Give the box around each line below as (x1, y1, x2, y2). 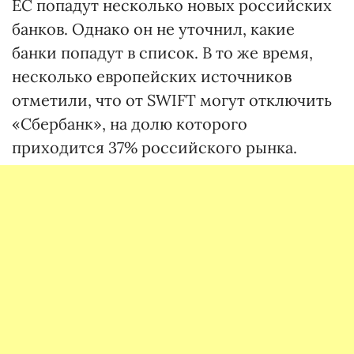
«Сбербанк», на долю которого (12, 113, 247, 134)
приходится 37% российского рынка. (12, 137, 297, 157)
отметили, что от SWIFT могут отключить (12, 89, 332, 110)
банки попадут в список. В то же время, (12, 42, 313, 62)
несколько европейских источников (12, 66, 292, 86)
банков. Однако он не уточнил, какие (12, 18, 295, 39)
